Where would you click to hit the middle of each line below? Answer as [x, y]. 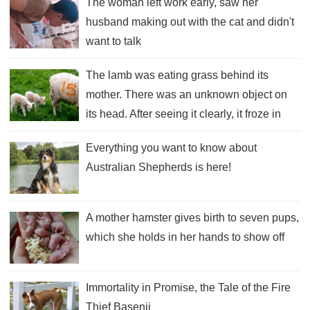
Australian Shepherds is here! [158, 167]
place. [101, 133]
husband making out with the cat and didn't [190, 21]
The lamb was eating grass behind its [177, 75]
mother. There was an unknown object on [186, 94]
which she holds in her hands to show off [185, 237]
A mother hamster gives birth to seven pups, [192, 217]
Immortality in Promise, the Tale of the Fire [188, 287]
